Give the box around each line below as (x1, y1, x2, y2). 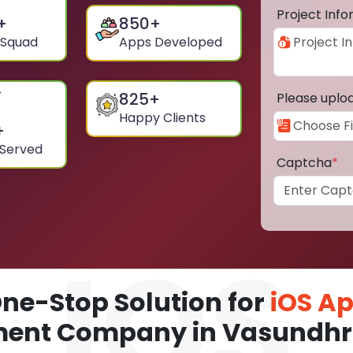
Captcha (277, 154, 332, 173)
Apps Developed (119, 33, 223, 52)
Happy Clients (119, 109, 206, 128)
